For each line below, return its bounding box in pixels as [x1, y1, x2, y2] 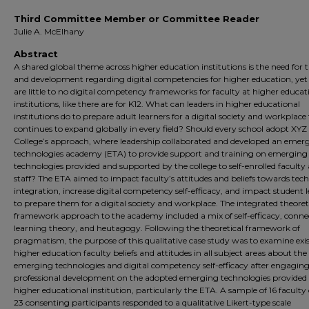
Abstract [14, 48, 58, 59]
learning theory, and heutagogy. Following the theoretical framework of [14, 223, 300, 233]
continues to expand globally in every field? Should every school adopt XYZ [14, 123, 307, 134]
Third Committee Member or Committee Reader [14, 13, 259, 24]
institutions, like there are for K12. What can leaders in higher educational [14, 99, 300, 109]
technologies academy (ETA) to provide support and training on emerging [14, 148, 308, 159]
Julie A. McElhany [14, 26, 84, 37]
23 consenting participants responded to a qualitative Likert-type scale [14, 297, 291, 308]
